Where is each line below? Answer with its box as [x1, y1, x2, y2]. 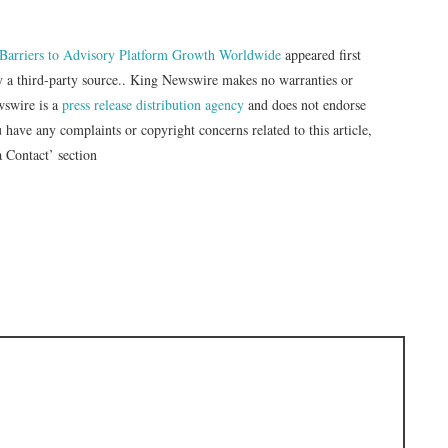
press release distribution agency [62, 94, 244, 114]
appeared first [281, 44, 361, 64]
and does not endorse [244, 94, 366, 114]
